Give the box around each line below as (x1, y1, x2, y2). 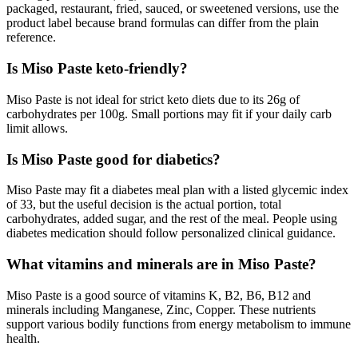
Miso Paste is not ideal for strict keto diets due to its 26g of (6, 92, 300, 106)
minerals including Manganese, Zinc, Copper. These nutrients (6, 302, 316, 316)
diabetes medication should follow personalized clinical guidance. (6, 226, 336, 241)
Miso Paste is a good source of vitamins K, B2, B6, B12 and (6, 288, 311, 302)
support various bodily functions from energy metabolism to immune (6, 316, 351, 331)
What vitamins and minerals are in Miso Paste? (6, 255, 316, 272)
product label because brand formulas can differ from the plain (6, 16, 319, 30)
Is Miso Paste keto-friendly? (6, 60, 188, 78)
